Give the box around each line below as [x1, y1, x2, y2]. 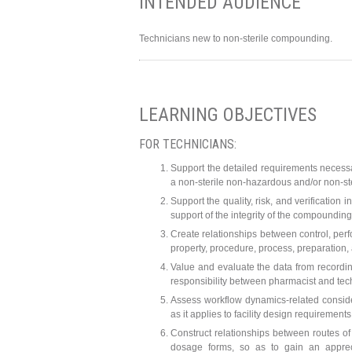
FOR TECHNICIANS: [139, 137, 236, 152]
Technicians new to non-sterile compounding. [139, 33, 332, 45]
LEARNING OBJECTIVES [139, 104, 317, 126]
